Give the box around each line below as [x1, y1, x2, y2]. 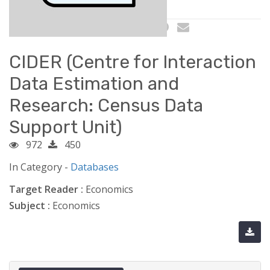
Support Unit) [9, 116, 122, 138]
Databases [71, 160, 119, 174]
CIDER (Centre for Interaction [9, 51, 256, 73]
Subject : [9, 198, 50, 212]
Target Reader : [9, 182, 83, 196]
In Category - [9, 160, 71, 174]
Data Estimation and [9, 72, 179, 95]
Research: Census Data [9, 94, 203, 116]
